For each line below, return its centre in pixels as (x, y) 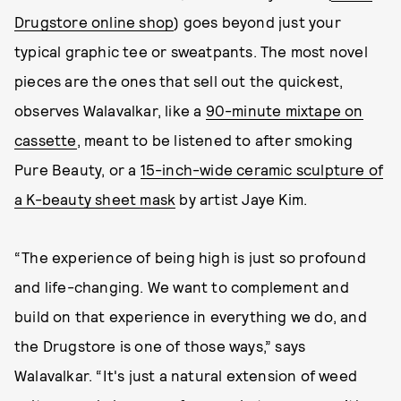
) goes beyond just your (257, 21)
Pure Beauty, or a (77, 169)
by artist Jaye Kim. (242, 198)
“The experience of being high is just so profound (190, 256)
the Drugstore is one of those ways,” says (160, 345)
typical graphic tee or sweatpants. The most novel (191, 51)
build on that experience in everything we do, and (191, 316)
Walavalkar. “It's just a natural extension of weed (186, 375)
